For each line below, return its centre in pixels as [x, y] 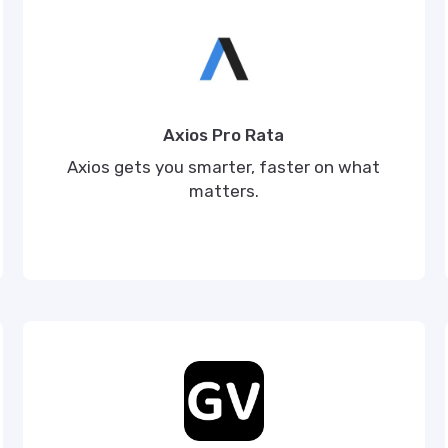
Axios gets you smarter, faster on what [224, 167]
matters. [223, 191]
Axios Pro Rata [224, 135]
